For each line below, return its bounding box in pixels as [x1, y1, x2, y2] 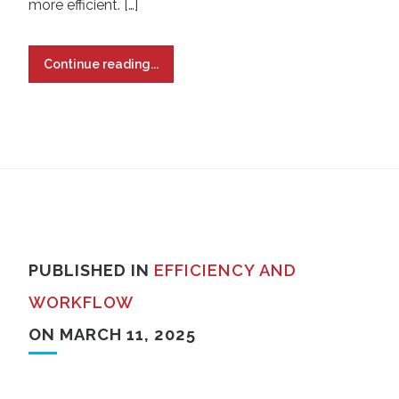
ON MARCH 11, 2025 [28, 325, 196, 344]
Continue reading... [44, 57, 159, 71]
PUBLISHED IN [28, 261, 154, 280]
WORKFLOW [28, 293, 134, 312]
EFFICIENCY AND [154, 261, 297, 280]
